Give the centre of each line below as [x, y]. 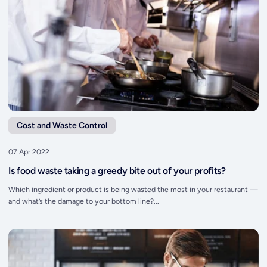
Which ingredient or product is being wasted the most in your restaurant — [133, 190]
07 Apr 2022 [29, 152]
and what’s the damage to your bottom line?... [84, 201]
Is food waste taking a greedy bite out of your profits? [117, 170]
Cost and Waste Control [62, 125]
